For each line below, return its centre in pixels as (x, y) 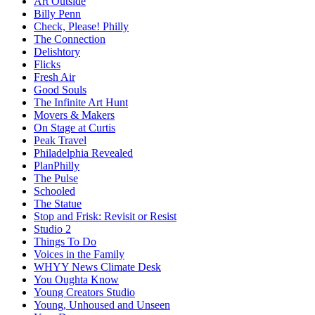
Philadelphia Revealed (83, 153)
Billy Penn (57, 14)
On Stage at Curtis (75, 128)
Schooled (54, 191)
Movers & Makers (74, 115)
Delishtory (57, 52)
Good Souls (60, 90)
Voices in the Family (79, 255)
